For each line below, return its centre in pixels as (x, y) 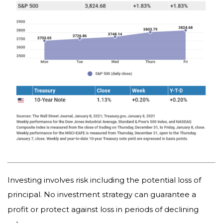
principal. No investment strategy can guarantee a (102, 194)
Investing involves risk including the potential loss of (104, 180)
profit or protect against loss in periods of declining (103, 209)
